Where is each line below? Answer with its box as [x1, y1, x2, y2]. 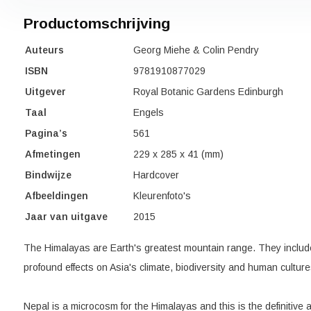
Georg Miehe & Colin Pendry [133, 44, 259, 56]
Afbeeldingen [24, 190, 96, 201]
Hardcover [133, 169, 179, 180]
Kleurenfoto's [133, 190, 191, 201]
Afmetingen [24, 149, 81, 160]
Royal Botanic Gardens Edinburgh [133, 86, 283, 97]
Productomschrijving [23, 15, 170, 31]
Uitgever [24, 86, 66, 97]
